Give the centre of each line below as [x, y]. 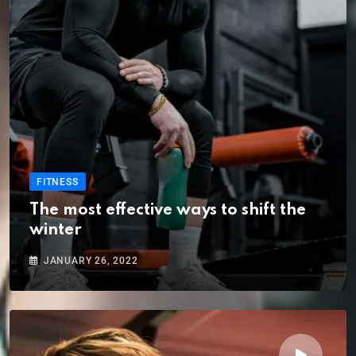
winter [56, 230]
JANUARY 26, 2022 [91, 260]
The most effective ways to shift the [168, 210]
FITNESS [58, 182]
